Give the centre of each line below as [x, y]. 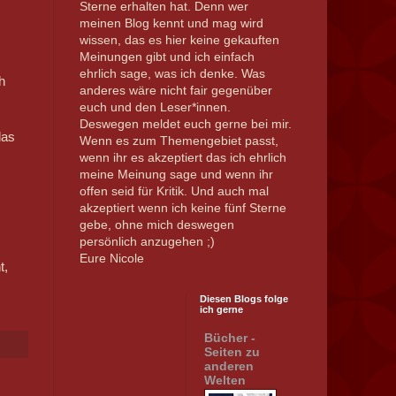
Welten [225, 381]
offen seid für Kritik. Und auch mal [174, 190]
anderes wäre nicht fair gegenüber [175, 90]
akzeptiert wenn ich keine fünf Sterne [183, 207]
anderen [228, 366]
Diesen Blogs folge [244, 298]
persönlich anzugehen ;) [147, 241]
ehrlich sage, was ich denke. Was [172, 73]
